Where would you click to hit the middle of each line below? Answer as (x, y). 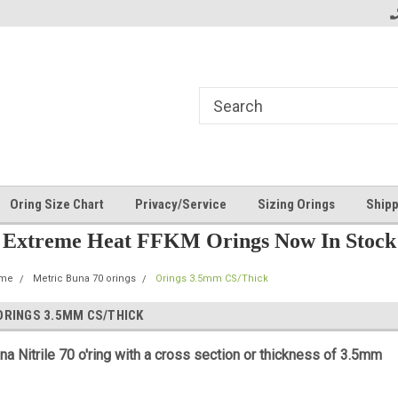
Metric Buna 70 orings (85, 279)
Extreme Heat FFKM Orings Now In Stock (199, 241)
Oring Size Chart (57, 204)
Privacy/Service (181, 204)
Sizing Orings (296, 204)
